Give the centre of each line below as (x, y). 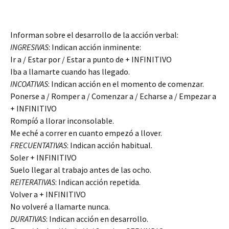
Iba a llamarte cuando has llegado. (70, 72)
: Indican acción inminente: (95, 47)
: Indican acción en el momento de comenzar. (126, 84)
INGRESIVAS (29, 47)
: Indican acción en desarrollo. (97, 219)
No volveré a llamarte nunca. (60, 207)
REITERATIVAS (33, 182)
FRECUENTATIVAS (39, 145)
